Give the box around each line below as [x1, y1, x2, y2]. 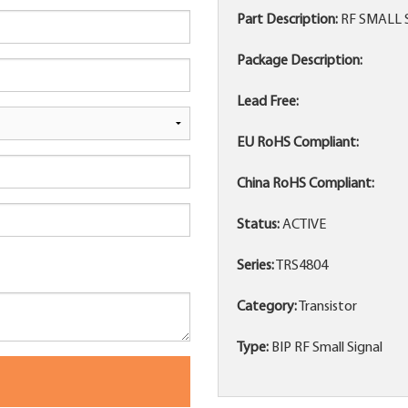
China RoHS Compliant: [237, 177, 374, 192]
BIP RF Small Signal [269, 341, 382, 356]
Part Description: [237, 13, 338, 28]
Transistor [297, 300, 357, 315]
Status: [237, 218, 280, 233]
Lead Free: [237, 95, 299, 110]
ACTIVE [280, 218, 326, 233]
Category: [237, 300, 297, 315]
